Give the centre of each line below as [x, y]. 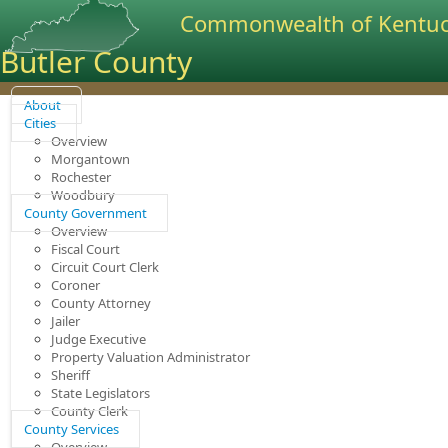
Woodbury [83, 195]
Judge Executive [98, 339]
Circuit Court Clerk [105, 267]
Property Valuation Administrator [150, 357]
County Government [85, 213]
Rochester [81, 177]
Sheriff [70, 375]
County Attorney [101, 303]
